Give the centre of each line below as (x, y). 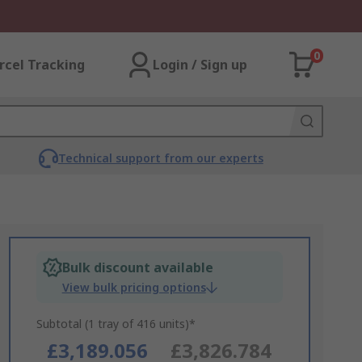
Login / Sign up (200, 65)
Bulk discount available (137, 267)
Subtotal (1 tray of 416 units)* (116, 324)
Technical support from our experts (160, 158)
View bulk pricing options (134, 287)
